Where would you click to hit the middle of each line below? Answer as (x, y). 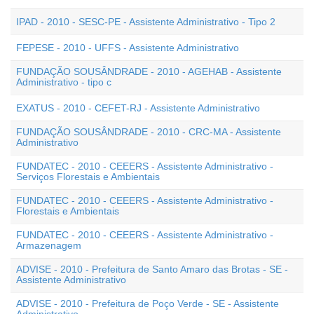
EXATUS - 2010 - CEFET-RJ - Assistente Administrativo (138, 108)
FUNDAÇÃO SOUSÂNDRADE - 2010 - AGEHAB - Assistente (149, 71)
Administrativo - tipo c (64, 82)
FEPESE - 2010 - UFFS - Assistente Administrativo (128, 48)
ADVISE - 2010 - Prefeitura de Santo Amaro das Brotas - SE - (152, 269)
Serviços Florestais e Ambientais (88, 177)
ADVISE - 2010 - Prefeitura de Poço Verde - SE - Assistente (148, 303)
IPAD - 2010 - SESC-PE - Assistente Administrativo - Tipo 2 (146, 22)
